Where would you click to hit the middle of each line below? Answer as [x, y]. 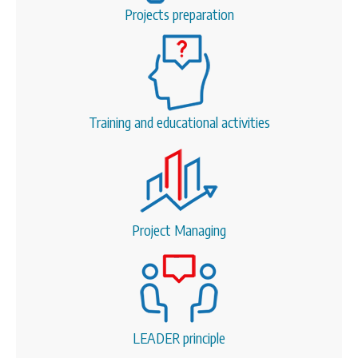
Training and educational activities [179, 122]
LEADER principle [179, 338]
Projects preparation [179, 14]
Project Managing [179, 230]
